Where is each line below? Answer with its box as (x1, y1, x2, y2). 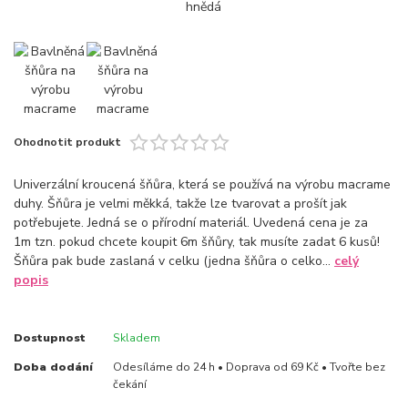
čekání (112, 377, 147, 392)
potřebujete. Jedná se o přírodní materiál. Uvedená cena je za (14, 214, 368, 232)
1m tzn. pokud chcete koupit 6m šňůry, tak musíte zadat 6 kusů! (14, 233, 380, 251)
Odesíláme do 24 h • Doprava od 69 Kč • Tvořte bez (112, 360, 385, 374)
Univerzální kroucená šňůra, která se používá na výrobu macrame (14, 176, 391, 194)
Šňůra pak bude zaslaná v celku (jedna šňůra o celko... (14, 252, 334, 270)
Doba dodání (14, 360, 93, 374)
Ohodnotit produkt (14, 134, 121, 149)
